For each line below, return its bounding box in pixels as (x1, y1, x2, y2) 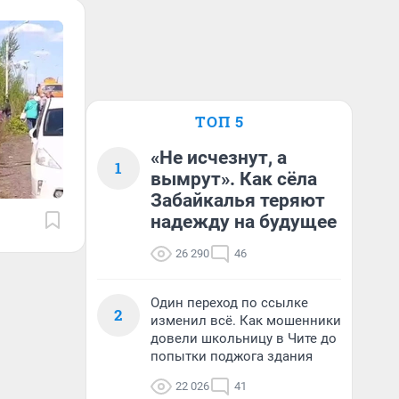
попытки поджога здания (151, 348, 313, 364)
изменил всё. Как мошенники (151, 313, 341, 329)
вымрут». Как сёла (151, 168, 317, 190)
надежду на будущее (151, 211, 337, 232)
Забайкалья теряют (151, 190, 325, 211)
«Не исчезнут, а (151, 147, 287, 168)
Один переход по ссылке (151, 295, 308, 311)
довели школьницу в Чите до (151, 330, 337, 346)
